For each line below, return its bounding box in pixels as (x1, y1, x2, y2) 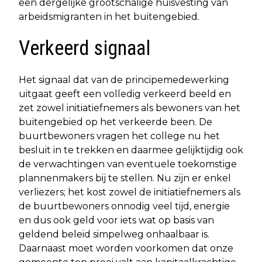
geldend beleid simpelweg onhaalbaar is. (19, 228, 209, 240)
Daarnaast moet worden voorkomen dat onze (19, 242, 233, 254)
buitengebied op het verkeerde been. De (19, 116, 212, 127)
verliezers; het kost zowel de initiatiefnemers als (19, 186, 240, 198)
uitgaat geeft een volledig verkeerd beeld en (19, 88, 231, 99)
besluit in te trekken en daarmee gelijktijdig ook (19, 144, 243, 156)
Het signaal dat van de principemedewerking (19, 74, 229, 85)
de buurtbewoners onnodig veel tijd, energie (19, 200, 230, 212)
